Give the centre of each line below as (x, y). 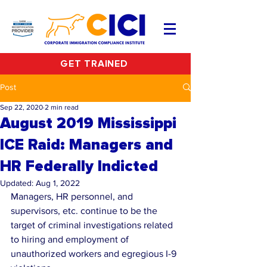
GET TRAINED (94, 64)
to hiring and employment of (71, 239)
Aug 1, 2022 (58, 183)
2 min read (62, 107)
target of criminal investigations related (93, 225)
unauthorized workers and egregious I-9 (95, 254)
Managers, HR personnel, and (73, 196)
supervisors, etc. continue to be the (85, 211)
